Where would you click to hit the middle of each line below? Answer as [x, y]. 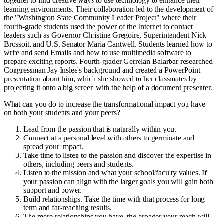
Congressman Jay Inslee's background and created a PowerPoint [102, 70]
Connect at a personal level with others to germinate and [109, 138]
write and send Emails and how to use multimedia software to [98, 52]
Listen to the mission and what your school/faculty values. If [115, 172]
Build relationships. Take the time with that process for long [114, 199]
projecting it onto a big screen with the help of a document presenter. [108, 87]
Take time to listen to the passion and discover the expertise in [117, 155]
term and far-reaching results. [68, 207]
